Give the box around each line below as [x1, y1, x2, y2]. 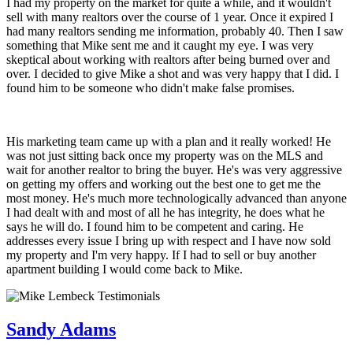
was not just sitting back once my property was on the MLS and [6, 149, 323, 163]
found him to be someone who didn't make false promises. [6, 81, 295, 95]
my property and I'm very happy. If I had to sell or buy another [6, 248, 316, 262]
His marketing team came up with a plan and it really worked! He [6, 135, 331, 149]
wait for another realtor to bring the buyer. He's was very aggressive [6, 163, 342, 177]
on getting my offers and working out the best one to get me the [6, 177, 321, 191]
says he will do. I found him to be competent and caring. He [6, 220, 303, 234]
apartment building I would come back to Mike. [6, 262, 243, 277]
